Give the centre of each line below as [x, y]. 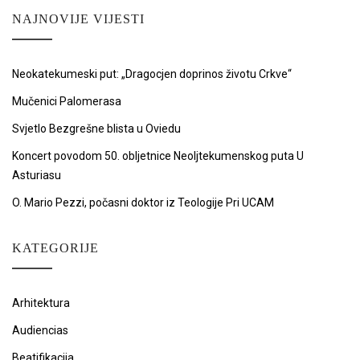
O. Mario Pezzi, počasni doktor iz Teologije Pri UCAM [143, 202]
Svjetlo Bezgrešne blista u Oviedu [96, 129]
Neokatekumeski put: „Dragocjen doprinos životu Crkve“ [152, 74]
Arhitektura [41, 303]
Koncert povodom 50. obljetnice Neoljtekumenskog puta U [158, 156]
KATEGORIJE [55, 248]
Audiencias [40, 330]
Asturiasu [37, 175]
